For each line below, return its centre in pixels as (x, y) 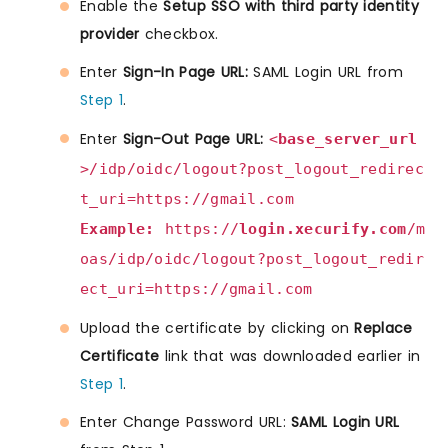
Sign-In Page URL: (185, 71)
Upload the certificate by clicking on (217, 327)
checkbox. (179, 33)
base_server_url (347, 138)
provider (110, 33)
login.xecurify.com (323, 228)
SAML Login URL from (325, 71)
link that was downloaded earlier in (290, 355)
